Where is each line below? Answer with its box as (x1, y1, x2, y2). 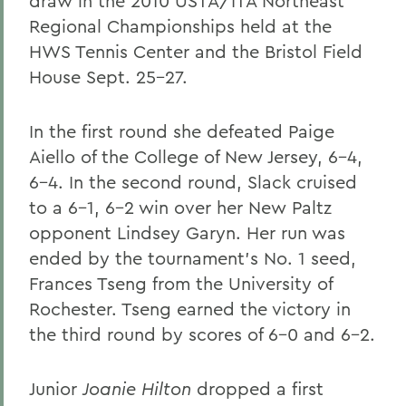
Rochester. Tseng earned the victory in (29, 297, 351, 320)
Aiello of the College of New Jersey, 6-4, (29, 145, 362, 168)
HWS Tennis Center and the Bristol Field (29, 40, 362, 63)
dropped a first (191, 377, 324, 400)
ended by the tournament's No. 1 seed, (29, 246, 356, 269)
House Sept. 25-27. (29, 65, 188, 88)
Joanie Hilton (82, 377, 191, 400)
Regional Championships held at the (29, 14, 332, 37)
